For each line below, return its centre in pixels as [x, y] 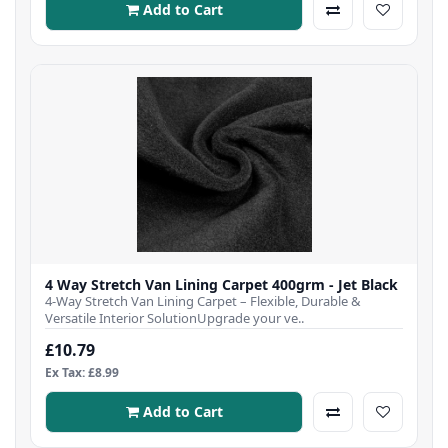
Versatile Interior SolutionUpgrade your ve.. [174, 317]
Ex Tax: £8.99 [82, 372]
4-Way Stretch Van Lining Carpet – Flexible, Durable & [203, 300]
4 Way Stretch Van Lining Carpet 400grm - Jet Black [221, 284]
